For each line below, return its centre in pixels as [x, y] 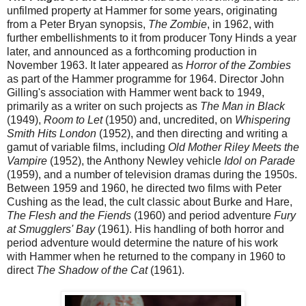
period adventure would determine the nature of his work [142, 243]
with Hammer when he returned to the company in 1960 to [146, 257]
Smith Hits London [52, 134]
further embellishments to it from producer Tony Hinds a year [152, 38]
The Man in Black [242, 107]
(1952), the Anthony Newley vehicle [136, 161]
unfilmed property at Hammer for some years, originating [142, 11]
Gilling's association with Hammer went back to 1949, [136, 93]
